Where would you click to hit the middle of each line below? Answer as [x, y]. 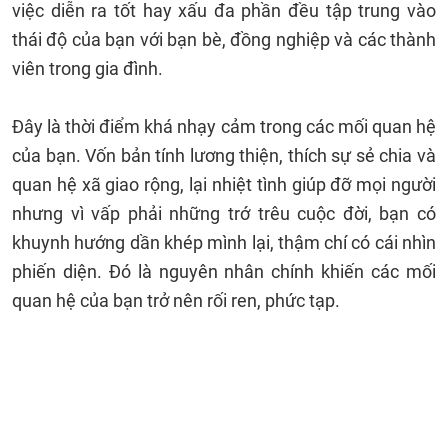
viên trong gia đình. [89, 68]
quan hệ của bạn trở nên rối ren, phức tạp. [178, 300]
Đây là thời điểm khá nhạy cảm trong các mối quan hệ [224, 126]
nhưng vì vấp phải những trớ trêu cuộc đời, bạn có [224, 213]
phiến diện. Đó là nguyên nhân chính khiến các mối [224, 271]
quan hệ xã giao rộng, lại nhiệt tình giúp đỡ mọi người [224, 184]
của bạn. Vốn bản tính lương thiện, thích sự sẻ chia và [224, 155]
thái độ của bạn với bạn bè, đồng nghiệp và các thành [224, 39]
